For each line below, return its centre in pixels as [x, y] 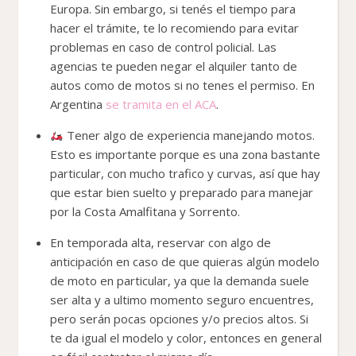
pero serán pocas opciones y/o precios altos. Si [179, 318]
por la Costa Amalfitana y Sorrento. [145, 211]
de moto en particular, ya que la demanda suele [180, 280]
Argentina [78, 104]
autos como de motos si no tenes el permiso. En [182, 85]
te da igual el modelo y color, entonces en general [186, 337]
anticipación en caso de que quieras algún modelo [185, 261]
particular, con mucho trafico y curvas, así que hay [185, 173]
